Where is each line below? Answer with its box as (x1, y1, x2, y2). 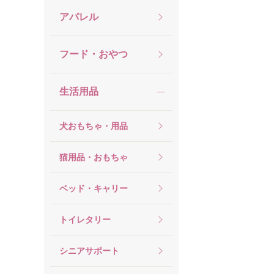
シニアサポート (59, 245, 119, 256)
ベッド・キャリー (59, 183, 128, 193)
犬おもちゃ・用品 (59, 120, 128, 131)
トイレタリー (59, 214, 111, 224)
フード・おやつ (59, 49, 128, 59)
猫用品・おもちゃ (59, 152, 128, 162)
